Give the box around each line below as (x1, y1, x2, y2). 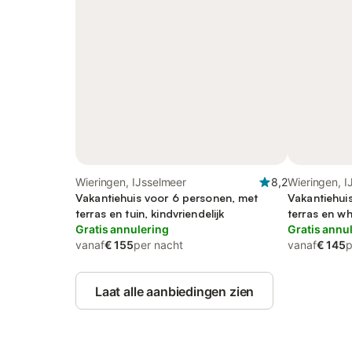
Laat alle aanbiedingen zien (95, 284, 255, 299)
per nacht (134, 238, 183, 251)
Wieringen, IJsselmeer (75, 175, 187, 189)
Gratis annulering (75, 222, 169, 236)
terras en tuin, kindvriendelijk (75, 207, 225, 220)
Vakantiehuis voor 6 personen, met (75, 191, 258, 204)
